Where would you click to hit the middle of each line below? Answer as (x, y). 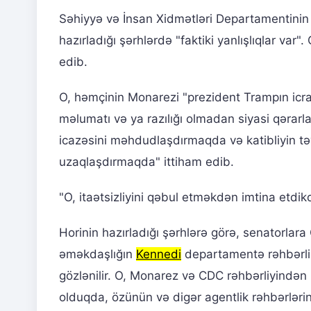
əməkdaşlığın (98, 254)
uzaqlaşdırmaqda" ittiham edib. (146, 162)
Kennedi (159, 254)
